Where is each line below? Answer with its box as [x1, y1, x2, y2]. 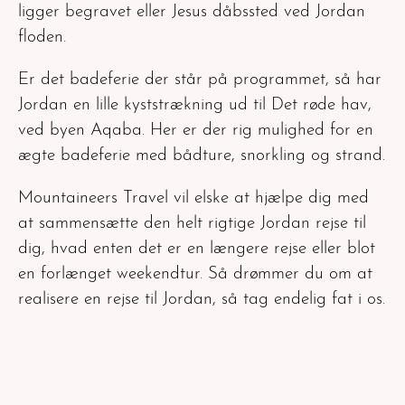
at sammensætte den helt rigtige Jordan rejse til [18, 214, 366, 232]
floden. [18, 28, 66, 46]
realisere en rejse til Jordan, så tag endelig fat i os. [18, 290, 385, 308]
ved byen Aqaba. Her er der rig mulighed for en [18, 121, 373, 139]
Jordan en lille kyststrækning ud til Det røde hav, [18, 96, 372, 114]
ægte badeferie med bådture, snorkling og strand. [18, 146, 385, 165]
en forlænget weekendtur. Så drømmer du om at [18, 265, 372, 283]
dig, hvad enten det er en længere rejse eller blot [18, 240, 375, 258]
